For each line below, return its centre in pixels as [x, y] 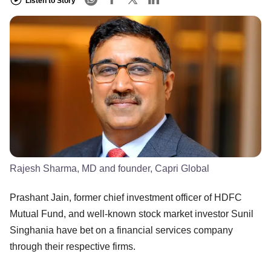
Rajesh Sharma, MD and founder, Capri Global [109, 168]
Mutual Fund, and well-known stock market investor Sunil [132, 214]
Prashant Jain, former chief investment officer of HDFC [126, 197]
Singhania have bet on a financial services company [121, 230]
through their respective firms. [73, 246]
